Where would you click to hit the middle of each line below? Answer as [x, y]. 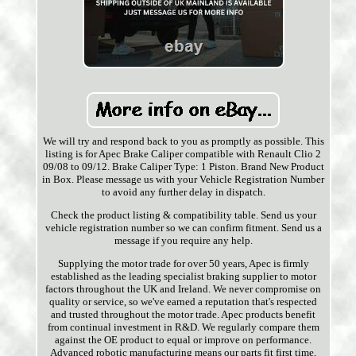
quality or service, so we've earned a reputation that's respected [184, 302]
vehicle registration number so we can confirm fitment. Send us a [183, 228]
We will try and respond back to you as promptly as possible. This [183, 141]
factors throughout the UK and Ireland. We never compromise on [184, 289]
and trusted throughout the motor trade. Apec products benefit [184, 315]
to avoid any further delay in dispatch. [183, 192]
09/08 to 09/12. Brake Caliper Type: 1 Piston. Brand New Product [183, 167]
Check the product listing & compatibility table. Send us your [183, 215]
